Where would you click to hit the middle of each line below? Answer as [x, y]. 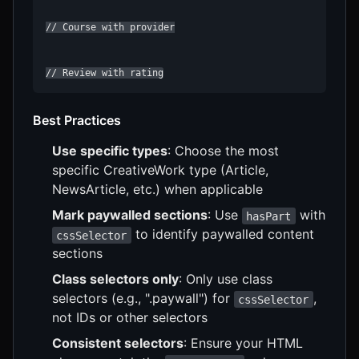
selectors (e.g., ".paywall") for [143, 298]
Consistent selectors [118, 343]
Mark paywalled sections [130, 215]
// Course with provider [110, 28]
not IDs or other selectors [130, 318]
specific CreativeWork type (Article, [160, 170]
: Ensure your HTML [243, 343]
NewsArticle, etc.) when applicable [157, 190]
